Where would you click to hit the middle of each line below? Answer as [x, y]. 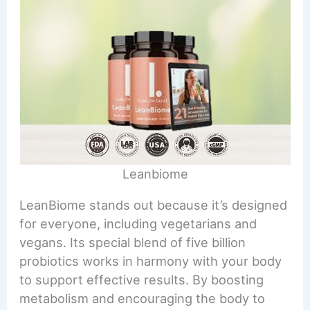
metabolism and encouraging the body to [143, 299]
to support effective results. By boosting [142, 280]
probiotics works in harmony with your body [151, 261]
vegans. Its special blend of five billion [133, 243]
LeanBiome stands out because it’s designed [154, 205]
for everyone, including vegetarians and [138, 224]
